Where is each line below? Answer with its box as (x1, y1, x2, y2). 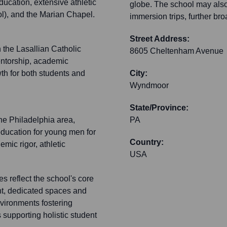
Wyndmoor (130, 81, 169, 90)
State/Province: (130, 103, 188, 112)
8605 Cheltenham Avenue (130, 47, 223, 56)
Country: (130, 138, 164, 147)
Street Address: (130, 34, 190, 44)
